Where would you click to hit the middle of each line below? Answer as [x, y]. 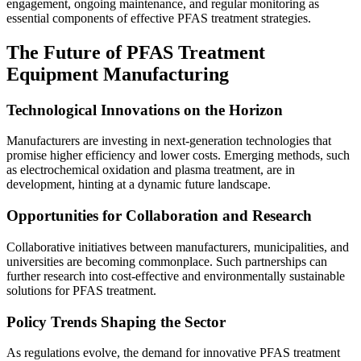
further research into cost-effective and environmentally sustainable [176, 276]
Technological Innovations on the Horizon [145, 110]
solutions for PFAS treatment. [81, 290]
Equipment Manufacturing [118, 74]
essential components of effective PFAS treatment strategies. [159, 18]
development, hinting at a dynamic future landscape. [139, 185]
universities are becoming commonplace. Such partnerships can [167, 261]
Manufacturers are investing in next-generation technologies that [169, 141]
